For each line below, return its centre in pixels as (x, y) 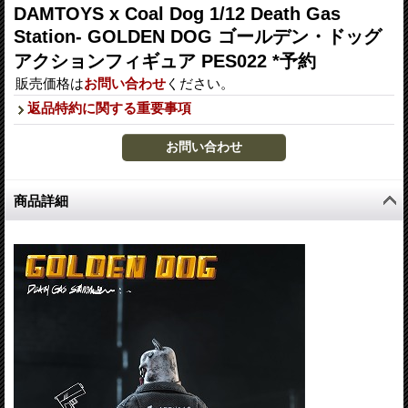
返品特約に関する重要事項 (109, 107)
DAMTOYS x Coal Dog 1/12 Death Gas (177, 13)
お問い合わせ (125, 83)
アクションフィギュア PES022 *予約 (165, 61)
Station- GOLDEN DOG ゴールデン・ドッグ (198, 36)
